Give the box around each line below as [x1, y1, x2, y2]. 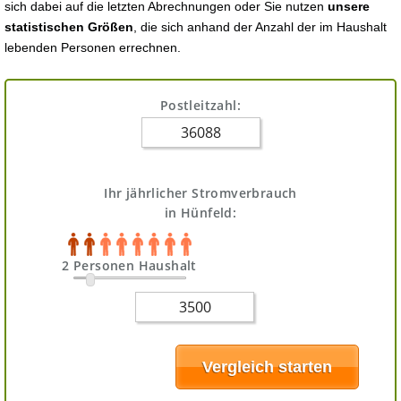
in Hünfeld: [164, 204, 237, 221]
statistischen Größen [4, 20, 133, 34]
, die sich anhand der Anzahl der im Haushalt [133, 20, 387, 34]
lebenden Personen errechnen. [4, 40, 181, 55]
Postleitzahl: [159, 97, 242, 114]
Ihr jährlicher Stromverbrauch [104, 184, 297, 201]
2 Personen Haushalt [62, 257, 197, 274]
